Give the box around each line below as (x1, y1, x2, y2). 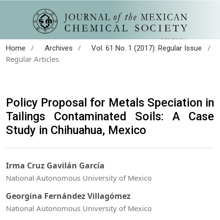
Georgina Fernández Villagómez (6, 190, 131, 201)
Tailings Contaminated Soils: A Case (6, 109, 214, 123)
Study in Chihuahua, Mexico (6, 123, 146, 137)
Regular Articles (6, 54, 59, 64)
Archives (44, 43, 73, 53)
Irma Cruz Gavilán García (6, 160, 105, 171)
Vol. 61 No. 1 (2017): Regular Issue (91, 43, 202, 53)
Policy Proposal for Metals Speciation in (6, 95, 214, 110)
